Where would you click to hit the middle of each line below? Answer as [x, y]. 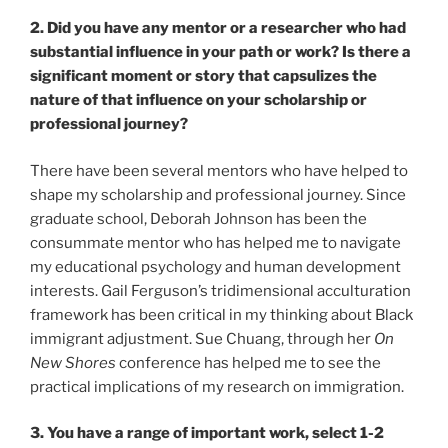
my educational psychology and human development [215, 266]
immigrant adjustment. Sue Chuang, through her [202, 338]
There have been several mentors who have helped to [219, 170]
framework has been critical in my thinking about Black [221, 314]
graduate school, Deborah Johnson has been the [198, 218]
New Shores [74, 362]
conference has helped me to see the [250, 362]
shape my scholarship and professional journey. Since [218, 194]
